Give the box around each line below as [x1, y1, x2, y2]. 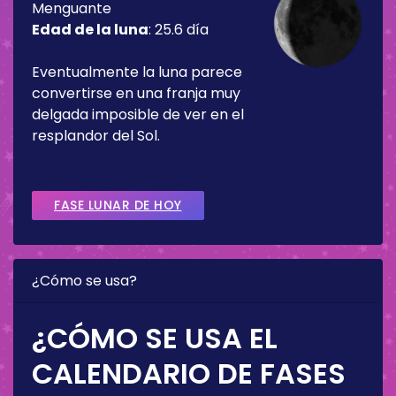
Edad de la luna [32, 19, 148, 40]
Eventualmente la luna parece [32, 61, 242, 82]
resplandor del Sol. [32, 125, 160, 146]
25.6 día [155, 19, 209, 40]
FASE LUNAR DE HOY [54, 195, 182, 214]
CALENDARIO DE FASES [32, 353, 346, 393]
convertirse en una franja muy [32, 82, 240, 103]
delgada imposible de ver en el [32, 103, 244, 125]
